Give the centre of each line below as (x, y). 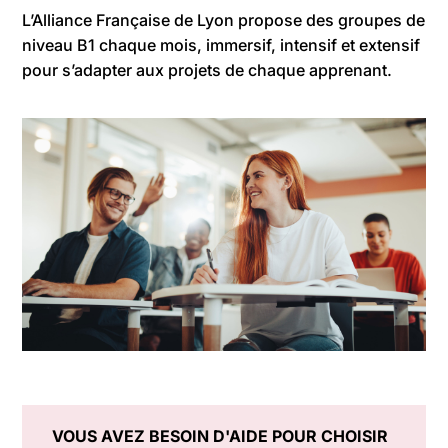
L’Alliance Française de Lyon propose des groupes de (224, 20)
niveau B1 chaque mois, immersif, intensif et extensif (221, 45)
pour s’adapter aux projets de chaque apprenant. (207, 70)
